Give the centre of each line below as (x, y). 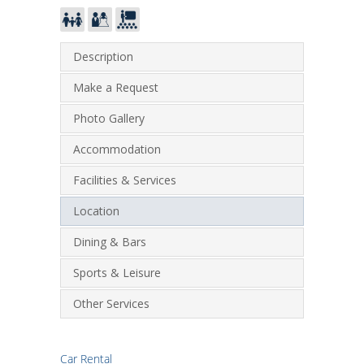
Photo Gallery (109, 118)
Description (103, 56)
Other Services (111, 303)
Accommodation (117, 149)
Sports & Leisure (117, 272)
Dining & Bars (110, 241)
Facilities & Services (125, 180)
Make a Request (116, 87)
